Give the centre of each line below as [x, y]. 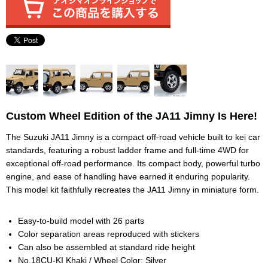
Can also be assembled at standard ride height [106, 247]
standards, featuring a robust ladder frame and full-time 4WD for [127, 150]
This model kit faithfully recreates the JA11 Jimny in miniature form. [133, 190]
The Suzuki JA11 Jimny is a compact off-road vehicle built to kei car [133, 137]
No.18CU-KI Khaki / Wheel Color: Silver [92, 261]
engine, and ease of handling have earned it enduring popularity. [128, 177]
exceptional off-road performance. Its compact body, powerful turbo [133, 164]
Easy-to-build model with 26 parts [81, 221]
